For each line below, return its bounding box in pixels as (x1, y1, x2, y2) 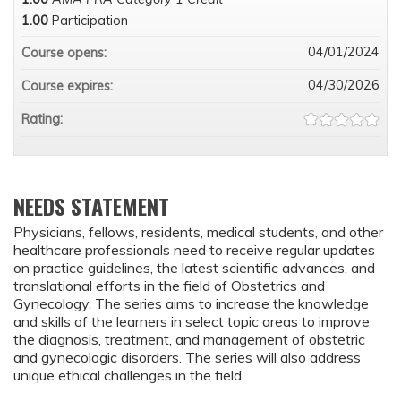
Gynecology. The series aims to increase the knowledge (13, 294, 369, 312)
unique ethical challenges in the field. (13, 366, 244, 384)
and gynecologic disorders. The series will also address (13, 348, 361, 366)
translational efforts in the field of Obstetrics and (13, 277, 325, 294)
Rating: (21, 111, 66, 127)
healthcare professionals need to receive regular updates (13, 241, 375, 259)
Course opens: (21, 45, 110, 61)
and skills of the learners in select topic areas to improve (13, 312, 370, 330)
